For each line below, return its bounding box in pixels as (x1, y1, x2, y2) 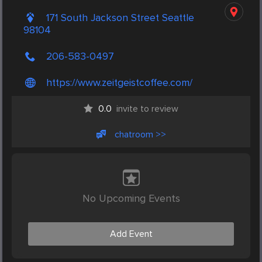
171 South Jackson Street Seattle (46, 12, 194, 25)
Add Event (109, 228, 153, 240)
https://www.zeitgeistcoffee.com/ (46, 77, 192, 89)
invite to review (116, 103, 178, 115)
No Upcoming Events (82, 192, 180, 205)
